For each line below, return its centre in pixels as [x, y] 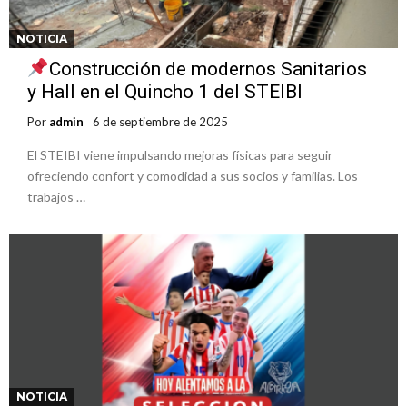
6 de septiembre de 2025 [160, 121]
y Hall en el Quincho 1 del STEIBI [165, 91]
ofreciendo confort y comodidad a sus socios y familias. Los [193, 175]
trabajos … [56, 196]
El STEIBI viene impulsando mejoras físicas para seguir [180, 154]
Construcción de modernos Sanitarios [208, 69]
